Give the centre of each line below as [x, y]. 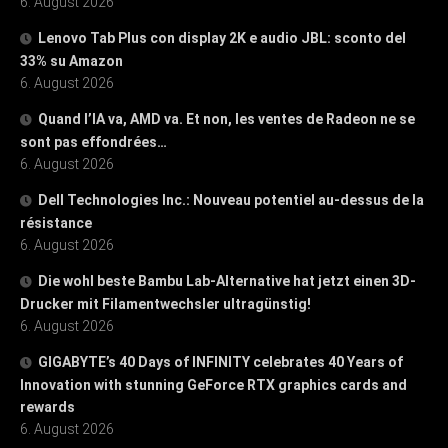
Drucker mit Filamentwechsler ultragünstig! [165, 303]
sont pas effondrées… [93, 141]
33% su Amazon [71, 60]
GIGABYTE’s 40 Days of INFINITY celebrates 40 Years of [220, 361]
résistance [56, 222]
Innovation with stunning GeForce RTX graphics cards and [213, 384]
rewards [47, 406]
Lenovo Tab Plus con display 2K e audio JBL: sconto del [222, 37]
